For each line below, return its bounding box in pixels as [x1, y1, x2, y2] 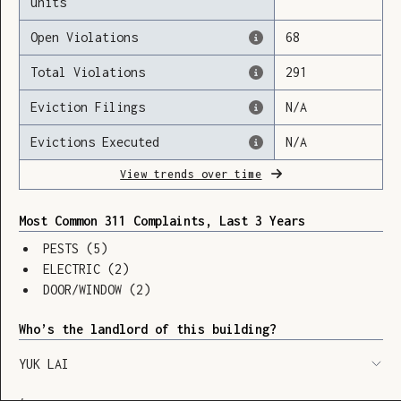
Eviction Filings [30, 99, 146, 115]
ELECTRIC [43, 261, 101, 277]
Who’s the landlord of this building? [19, 321, 277, 337]
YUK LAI [19, 356, 70, 372]
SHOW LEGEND [159, 371, 228, 386]
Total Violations [30, 64, 146, 81]
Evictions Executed [30, 134, 160, 150]
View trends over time [120, 167, 262, 182]
